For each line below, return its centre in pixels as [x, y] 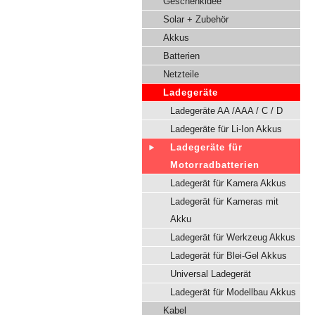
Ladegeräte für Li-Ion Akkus [226, 129]
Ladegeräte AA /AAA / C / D [226, 111]
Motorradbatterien [215, 165]
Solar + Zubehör [196, 19]
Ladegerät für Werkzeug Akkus [233, 237]
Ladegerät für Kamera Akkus [228, 183]
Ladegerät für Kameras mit [224, 201]
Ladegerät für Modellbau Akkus [233, 292]
